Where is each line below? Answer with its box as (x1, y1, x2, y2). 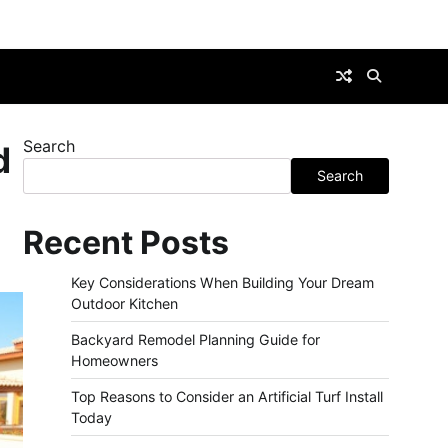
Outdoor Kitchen (71, 295, 178, 312)
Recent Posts (23, 223, 229, 262)
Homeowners (71, 352, 158, 369)
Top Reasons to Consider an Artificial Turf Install (71, 388, 383, 405)
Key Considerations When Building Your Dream (71, 274, 374, 291)
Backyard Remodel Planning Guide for (71, 331, 320, 348)
